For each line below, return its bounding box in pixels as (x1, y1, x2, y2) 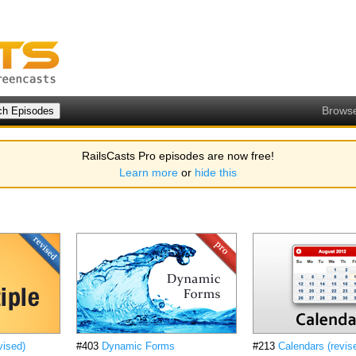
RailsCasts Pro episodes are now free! (82, 149, 274, 162)
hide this (195, 166, 237, 179)
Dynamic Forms (102, 340, 175, 352)
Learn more (119, 166, 178, 179)
